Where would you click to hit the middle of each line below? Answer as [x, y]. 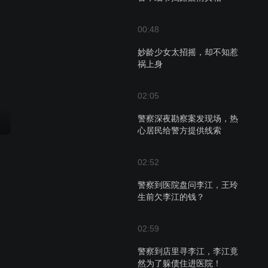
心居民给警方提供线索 [179, 130]
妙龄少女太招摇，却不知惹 [188, 52]
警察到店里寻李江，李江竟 [188, 251]
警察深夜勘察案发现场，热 [188, 118]
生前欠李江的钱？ [171, 197]
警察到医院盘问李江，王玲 [188, 185]
